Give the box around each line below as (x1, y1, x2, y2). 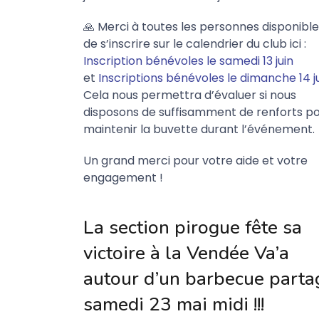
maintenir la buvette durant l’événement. (83, 121, 315, 137)
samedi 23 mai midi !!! (83, 292, 264, 317)
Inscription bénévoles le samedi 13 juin (83, 53, 293, 69)
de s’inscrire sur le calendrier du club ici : (83, 36, 306, 52)
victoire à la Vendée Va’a (83, 241, 289, 266)
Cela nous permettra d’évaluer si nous (83, 87, 296, 103)
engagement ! (83, 169, 163, 186)
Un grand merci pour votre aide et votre (83, 152, 308, 169)
